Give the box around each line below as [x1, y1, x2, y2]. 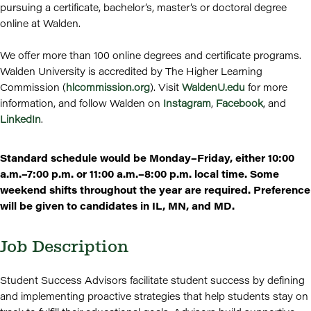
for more [245, 81, 287, 94]
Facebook [216, 96, 263, 110]
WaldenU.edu [182, 81, 245, 94]
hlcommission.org [66, 81, 150, 94]
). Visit [150, 81, 182, 94]
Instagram [163, 96, 211, 110]
